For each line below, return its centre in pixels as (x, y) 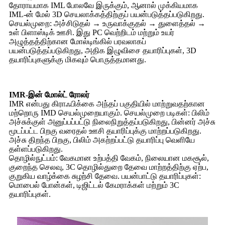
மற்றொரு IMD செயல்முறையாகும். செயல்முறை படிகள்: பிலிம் (109, 113)
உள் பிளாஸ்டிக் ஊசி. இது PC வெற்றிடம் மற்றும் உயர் (92, 32)
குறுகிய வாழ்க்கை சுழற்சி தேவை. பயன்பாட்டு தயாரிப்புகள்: (105, 176)
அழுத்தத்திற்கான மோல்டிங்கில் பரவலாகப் (78, 41)
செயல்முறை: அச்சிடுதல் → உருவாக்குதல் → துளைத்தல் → (107, 23)
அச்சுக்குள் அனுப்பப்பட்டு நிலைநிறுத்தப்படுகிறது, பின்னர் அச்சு (112, 122)
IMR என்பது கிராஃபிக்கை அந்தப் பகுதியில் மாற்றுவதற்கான (107, 103)
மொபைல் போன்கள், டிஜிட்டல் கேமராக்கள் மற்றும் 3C (94, 185)
